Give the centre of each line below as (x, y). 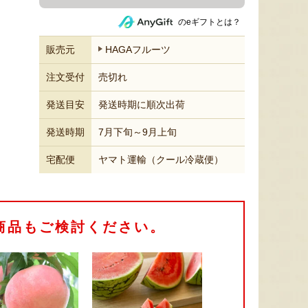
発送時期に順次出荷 (142, 104)
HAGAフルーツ (138, 49)
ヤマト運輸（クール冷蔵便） (161, 159)
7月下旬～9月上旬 (137, 132)
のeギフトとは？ (209, 22)
